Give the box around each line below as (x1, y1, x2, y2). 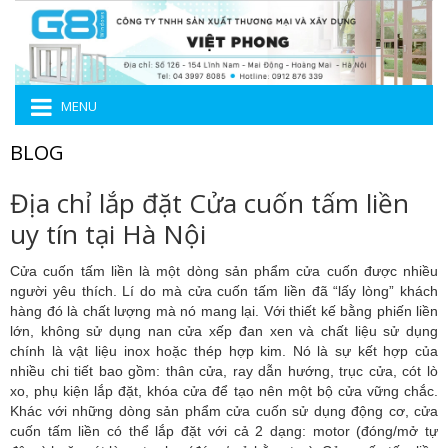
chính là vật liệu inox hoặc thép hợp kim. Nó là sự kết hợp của (10, 343, 438, 360)
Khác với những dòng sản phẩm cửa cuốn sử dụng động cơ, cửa (10, 403, 438, 420)
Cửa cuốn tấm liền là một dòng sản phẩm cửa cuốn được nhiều (10, 263, 438, 280)
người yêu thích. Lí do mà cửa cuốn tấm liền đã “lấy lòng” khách (10, 283, 438, 300)
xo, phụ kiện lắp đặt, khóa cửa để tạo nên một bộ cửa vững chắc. (10, 383, 438, 400)
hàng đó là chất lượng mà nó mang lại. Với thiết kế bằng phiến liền (10, 303, 438, 320)
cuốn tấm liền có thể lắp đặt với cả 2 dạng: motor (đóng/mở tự (10, 423, 438, 440)
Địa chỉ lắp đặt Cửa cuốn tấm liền (10, 185, 409, 222)
